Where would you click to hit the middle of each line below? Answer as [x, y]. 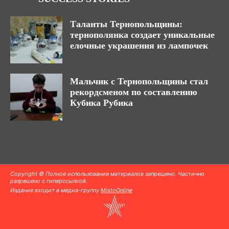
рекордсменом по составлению [134, 92]
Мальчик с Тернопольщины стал [139, 81]
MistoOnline [117, 190]
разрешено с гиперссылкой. [49, 181]
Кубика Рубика [101, 102]
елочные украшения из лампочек [139, 46]
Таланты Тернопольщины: [126, 24]
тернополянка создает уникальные [142, 35]
